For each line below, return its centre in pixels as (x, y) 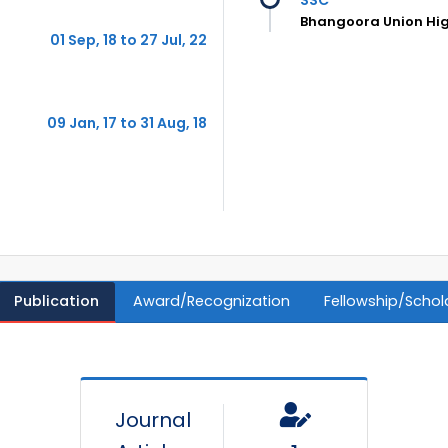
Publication (56, 300)
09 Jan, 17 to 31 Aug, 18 (127, 122)
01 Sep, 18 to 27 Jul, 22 (128, 39)
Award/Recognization (211, 300)
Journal (152, 419)
